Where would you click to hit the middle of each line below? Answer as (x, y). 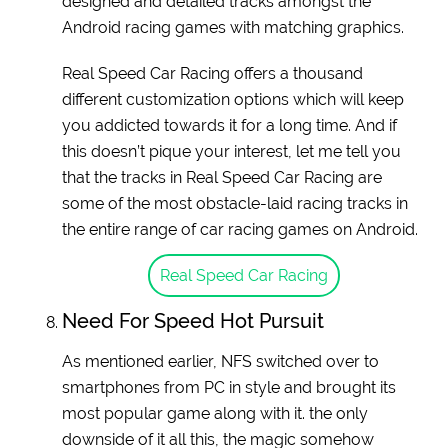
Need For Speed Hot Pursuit (193, 320)
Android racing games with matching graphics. (233, 27)
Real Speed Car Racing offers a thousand (213, 73)
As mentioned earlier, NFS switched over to (221, 361)
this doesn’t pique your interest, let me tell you (232, 151)
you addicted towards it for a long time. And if (230, 125)
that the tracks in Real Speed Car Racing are (222, 177)
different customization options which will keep (233, 99)
